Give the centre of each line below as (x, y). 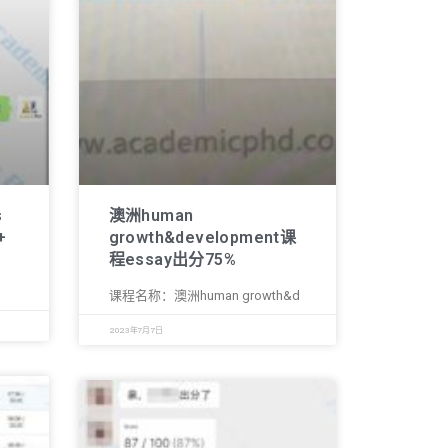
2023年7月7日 (136, 330)
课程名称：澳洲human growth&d (204, 295)
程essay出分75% (172, 259)
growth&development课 (202, 237)
